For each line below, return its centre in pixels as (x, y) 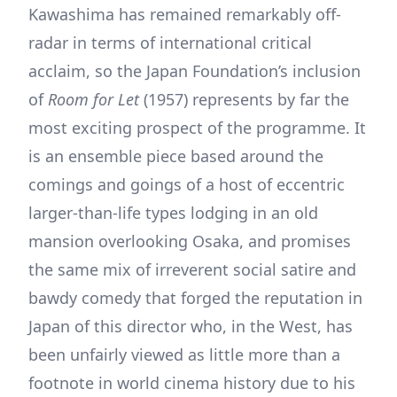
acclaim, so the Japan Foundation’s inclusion (195, 70)
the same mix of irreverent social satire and (192, 269)
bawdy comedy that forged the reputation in (195, 297)
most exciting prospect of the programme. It (197, 127)
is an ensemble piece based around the (176, 156)
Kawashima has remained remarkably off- (185, 14)
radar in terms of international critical (170, 42)
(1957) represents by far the (244, 99)
